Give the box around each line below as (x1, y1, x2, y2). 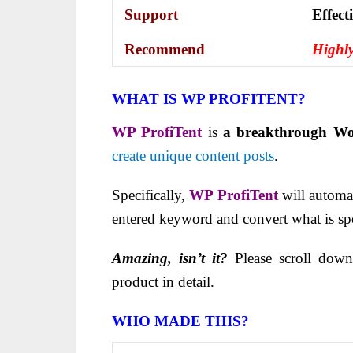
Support (124, 6, 178, 24)
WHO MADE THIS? (112, 313, 249, 330)
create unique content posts (112, 147, 274, 165)
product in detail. (112, 273, 214, 291)
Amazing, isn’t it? (112, 250, 228, 267)
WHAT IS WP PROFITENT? (112, 91, 306, 108)
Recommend (124, 41, 205, 58)
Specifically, (112, 187, 190, 204)
